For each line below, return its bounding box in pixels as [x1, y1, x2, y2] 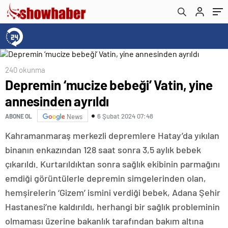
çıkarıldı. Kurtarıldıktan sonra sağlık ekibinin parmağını [5, 158, 220, 169]
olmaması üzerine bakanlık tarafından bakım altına [5, 215, 204, 226]
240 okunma [5, 65, 45, 74]
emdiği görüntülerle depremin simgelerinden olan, [5, 173, 206, 184]
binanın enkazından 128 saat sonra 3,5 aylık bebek [5, 144, 201, 155]
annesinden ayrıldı [5, 93, 109, 109]
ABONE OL [5, 112, 32, 120]
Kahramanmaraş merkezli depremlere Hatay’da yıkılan [5, 130, 219, 141]
